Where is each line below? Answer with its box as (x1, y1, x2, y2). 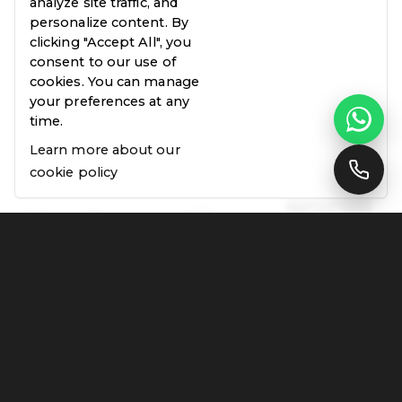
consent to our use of (30, 54, 176, 70)
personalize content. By (30, 14, 188, 31)
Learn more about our (30, 142, 180, 158)
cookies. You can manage (30, 74, 199, 90)
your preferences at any (30, 93, 189, 109)
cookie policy (30, 164, 118, 180)
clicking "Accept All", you (30, 34, 192, 50)
